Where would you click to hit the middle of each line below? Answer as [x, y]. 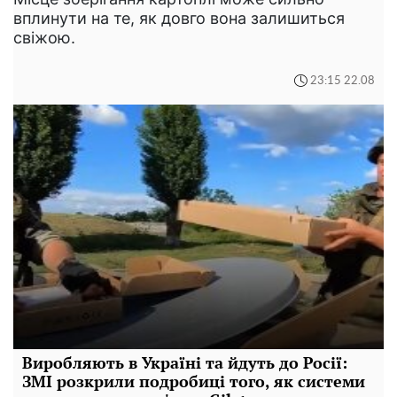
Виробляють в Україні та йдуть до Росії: [185, 362]
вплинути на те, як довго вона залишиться [179, 19]
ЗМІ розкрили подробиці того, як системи [194, 381]
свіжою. [44, 38]
